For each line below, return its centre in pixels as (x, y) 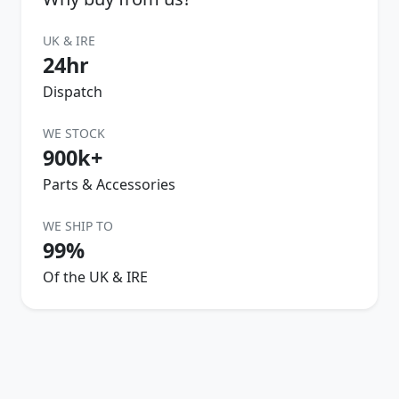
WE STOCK (74, 133)
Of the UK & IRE (95, 277)
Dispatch (73, 91)
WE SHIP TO (78, 225)
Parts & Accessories (109, 184)
